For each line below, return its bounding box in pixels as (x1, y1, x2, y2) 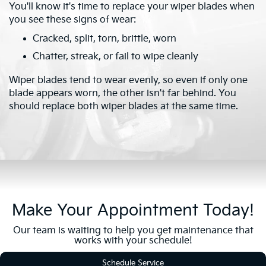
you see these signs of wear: (9, 14, 136, 26)
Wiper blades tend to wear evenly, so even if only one (9, 74, 248, 86)
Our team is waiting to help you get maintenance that (12, 224, 254, 236)
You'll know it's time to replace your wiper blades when (9, 1, 255, 13)
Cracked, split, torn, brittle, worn (33, 33, 176, 45)
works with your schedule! (74, 235, 192, 246)
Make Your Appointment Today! (12, 201, 254, 220)
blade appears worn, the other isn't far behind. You (9, 87, 236, 99)
